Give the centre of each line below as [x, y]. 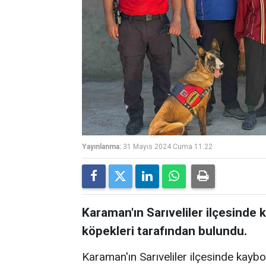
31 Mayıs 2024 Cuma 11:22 [168, 147]
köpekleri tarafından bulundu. [164, 231]
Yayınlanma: [102, 147]
